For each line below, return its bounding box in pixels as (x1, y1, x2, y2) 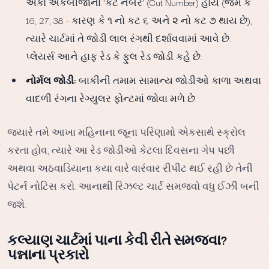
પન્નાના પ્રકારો (7, 244, 89, 264)
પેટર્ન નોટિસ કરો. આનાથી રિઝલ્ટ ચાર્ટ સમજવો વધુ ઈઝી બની (7, 178, 259, 193)
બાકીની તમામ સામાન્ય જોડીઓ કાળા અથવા (76, 73, 262, 87)
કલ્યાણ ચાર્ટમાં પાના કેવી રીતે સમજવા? (7, 229, 227, 249)
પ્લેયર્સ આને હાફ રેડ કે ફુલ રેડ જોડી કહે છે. (26, 49, 203, 63)
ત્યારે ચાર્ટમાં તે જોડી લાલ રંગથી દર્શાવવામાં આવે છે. (26, 31, 232, 45)
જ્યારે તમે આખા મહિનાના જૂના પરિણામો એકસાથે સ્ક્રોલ (7, 124, 246, 139)
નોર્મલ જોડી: (26, 73, 77, 87)
